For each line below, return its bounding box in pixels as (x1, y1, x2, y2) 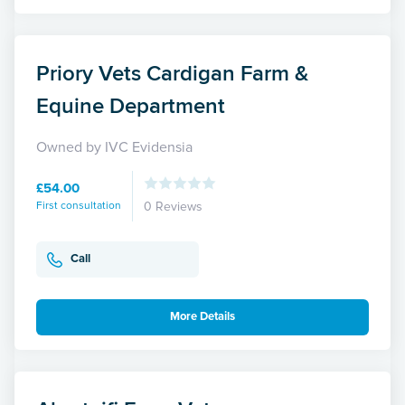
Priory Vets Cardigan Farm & (36, 56, 308, 89)
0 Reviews (144, 198, 202, 214)
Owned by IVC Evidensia (36, 137, 193, 156)
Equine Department (36, 89, 225, 121)
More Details (170, 309, 235, 325)
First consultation (36, 198, 121, 212)
